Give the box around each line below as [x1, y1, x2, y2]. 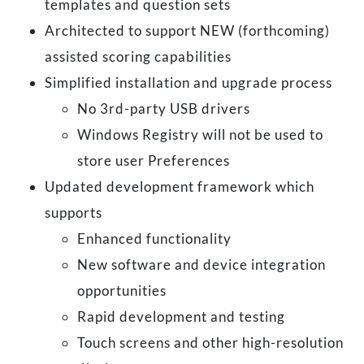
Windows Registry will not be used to [77, 125, 323, 143]
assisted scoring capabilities [45, 47, 232, 65]
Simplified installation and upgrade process [45, 73, 332, 91]
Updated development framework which [45, 177, 314, 195]
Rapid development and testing [77, 307, 285, 325]
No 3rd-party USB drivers [77, 99, 250, 117]
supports [45, 203, 102, 221]
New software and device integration [77, 255, 326, 273]
